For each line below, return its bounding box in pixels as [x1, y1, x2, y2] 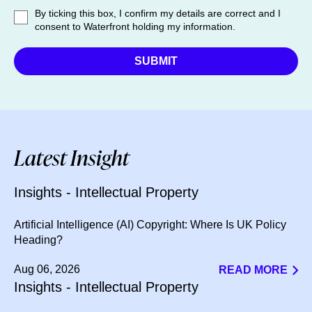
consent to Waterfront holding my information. [35, 21, 235, 32]
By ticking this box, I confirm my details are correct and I [35, 8, 281, 19]
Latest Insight [14, 143, 130, 171]
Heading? [14, 234, 63, 246]
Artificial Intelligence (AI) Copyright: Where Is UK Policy [14, 219, 286, 231]
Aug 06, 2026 [14, 263, 80, 275]
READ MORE [219, 264, 288, 276]
